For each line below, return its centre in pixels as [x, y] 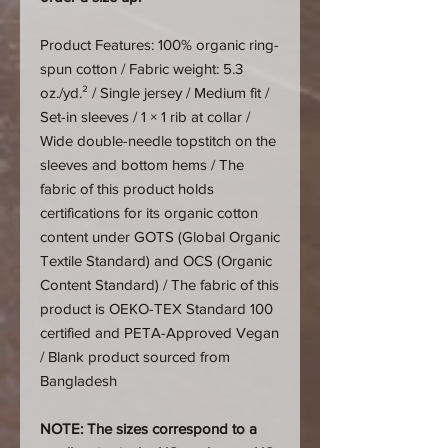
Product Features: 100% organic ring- [159, 44]
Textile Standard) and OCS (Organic [156, 260]
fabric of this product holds [127, 188]
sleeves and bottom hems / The [142, 164]
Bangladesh [78, 380]
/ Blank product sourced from [135, 356]
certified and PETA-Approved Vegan [159, 332]
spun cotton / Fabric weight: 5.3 [141, 68]
